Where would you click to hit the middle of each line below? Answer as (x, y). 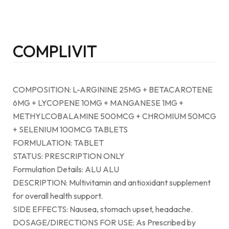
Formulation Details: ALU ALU (66, 169)
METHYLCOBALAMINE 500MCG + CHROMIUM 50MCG (114, 116)
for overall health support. (58, 196)
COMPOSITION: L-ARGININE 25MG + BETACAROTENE (113, 89)
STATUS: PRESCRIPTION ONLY (69, 156)
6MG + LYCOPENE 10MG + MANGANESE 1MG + (98, 103)
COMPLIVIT (55, 51)
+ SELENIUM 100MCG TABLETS (70, 129)
